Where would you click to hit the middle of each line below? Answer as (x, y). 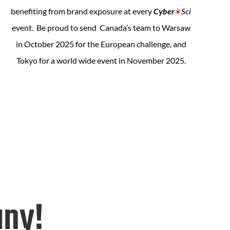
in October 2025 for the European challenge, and (101, 44)
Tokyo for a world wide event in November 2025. (101, 60)
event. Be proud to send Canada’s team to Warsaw (101, 27)
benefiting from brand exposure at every (82, 11)
